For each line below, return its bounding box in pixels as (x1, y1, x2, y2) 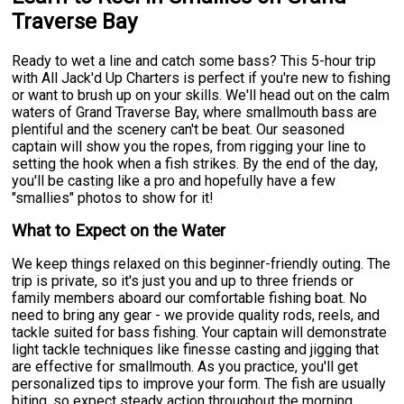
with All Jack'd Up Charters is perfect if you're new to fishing (12, 69, 391, 87)
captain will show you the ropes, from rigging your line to (12, 137, 367, 155)
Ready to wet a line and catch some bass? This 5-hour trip (12, 51, 377, 69)
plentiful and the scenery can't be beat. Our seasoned (12, 120, 345, 138)
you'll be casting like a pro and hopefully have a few (12, 171, 336, 189)
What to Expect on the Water (12, 220, 226, 241)
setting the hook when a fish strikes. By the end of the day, (12, 154, 379, 172)
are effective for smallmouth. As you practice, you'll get (12, 357, 359, 375)
